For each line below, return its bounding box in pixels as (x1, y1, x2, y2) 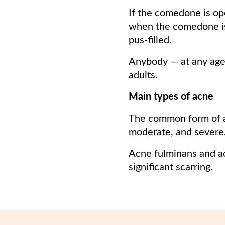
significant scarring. (129, 162, 213, 172)
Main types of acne (129, 91, 213, 102)
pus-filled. (129, 35, 172, 45)
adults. (129, 70, 158, 80)
